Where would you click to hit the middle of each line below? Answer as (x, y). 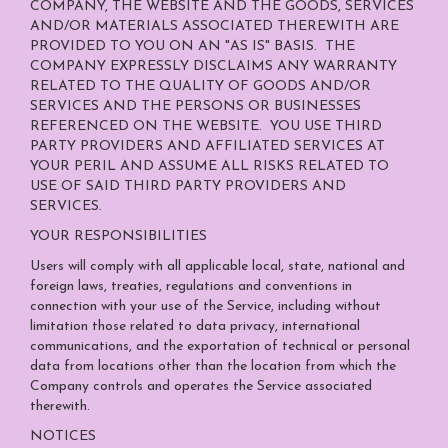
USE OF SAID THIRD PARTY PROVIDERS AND (188, 186)
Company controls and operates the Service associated (201, 386)
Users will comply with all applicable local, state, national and (217, 266)
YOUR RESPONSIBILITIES (118, 236)
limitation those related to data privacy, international (195, 326)
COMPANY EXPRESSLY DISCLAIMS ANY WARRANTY (213, 66)
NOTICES (63, 436)
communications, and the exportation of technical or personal (220, 346)
